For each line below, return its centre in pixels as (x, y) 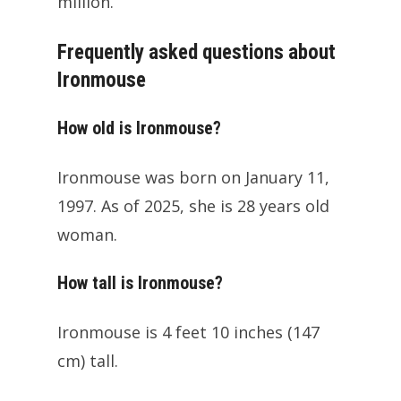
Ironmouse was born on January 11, (193, 178)
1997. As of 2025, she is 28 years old (193, 206)
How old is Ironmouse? (139, 128)
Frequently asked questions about (196, 53)
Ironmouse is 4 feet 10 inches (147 (188, 333)
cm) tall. (88, 361)
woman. (87, 235)
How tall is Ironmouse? (140, 283)
